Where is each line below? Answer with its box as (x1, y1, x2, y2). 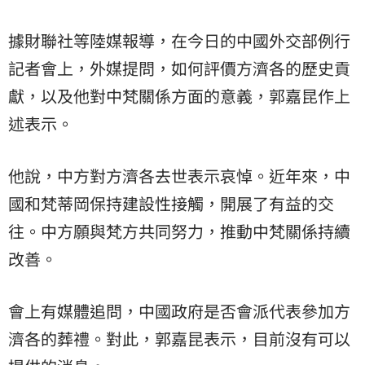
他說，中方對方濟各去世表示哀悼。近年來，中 (8, 164, 350, 188)
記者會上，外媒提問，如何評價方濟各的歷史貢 (8, 56, 350, 81)
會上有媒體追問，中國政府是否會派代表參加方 (8, 299, 350, 323)
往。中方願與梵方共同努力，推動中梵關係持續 (8, 219, 350, 244)
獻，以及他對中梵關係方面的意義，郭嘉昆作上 (8, 84, 350, 108)
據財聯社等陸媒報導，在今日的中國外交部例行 (8, 29, 350, 53)
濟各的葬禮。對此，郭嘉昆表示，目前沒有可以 (8, 327, 350, 351)
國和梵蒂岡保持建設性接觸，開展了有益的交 (8, 191, 334, 216)
